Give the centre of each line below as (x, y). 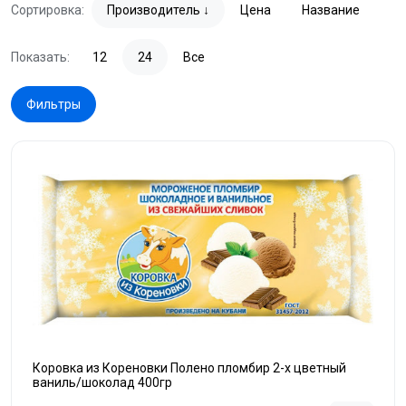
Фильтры (53, 104)
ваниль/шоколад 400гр (102, 382)
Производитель (154, 10)
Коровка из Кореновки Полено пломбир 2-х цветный (189, 368)
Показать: (40, 57)
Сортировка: (48, 10)
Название (331, 10)
